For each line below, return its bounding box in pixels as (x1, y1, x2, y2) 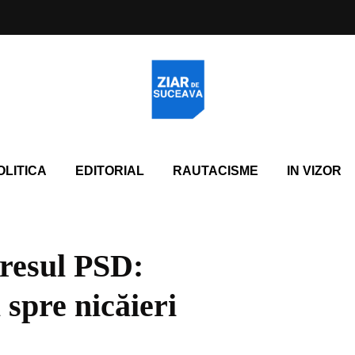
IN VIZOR (286, 164, 342, 177)
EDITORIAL (74, 164, 144, 177)
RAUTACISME (172, 164, 258, 177)
